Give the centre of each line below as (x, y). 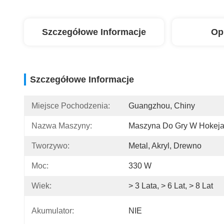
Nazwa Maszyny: (62, 126)
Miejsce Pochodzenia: (71, 106)
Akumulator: (53, 211)
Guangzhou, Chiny (162, 106)
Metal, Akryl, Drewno (165, 146)
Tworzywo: (50, 146)
